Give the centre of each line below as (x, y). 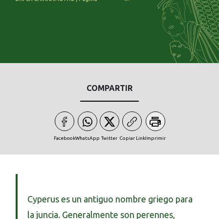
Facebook (64, 138)
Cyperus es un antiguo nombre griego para (110, 199)
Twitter (109, 138)
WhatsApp (87, 138)
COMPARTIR (109, 88)
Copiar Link (132, 138)
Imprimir (155, 138)
